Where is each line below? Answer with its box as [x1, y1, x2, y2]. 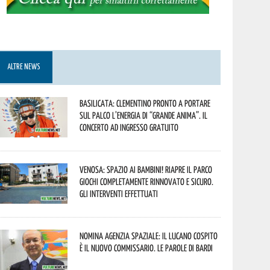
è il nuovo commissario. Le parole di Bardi [80, 242, 213, 253]
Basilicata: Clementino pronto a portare [80, 98, 211, 108]
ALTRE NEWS [7, 63, 41, 71]
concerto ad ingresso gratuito [80, 122, 179, 133]
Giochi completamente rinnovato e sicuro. [80, 176, 214, 187]
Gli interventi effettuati [80, 188, 159, 199]
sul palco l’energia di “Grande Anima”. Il [80, 110, 208, 121]
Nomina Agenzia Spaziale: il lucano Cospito [80, 230, 218, 241]
